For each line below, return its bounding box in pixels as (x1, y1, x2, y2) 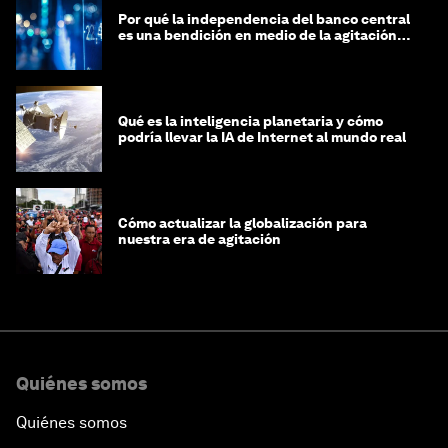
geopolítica (118, 42, 193, 59)
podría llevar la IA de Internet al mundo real (118, 128, 406, 145)
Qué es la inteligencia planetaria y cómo (118, 112, 383, 129)
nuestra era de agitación (118, 230, 281, 247)
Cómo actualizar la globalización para (118, 214, 367, 231)
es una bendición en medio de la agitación (118, 26, 397, 43)
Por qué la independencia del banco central (118, 10, 410, 27)
